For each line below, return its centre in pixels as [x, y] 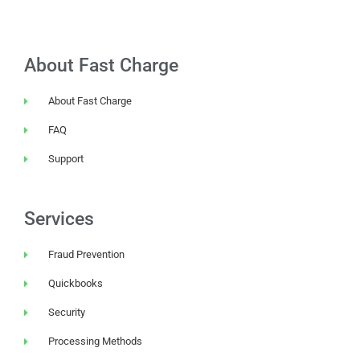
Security [67, 313]
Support [66, 159]
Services [59, 219]
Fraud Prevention [87, 255]
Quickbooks [76, 284]
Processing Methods [96, 342]
